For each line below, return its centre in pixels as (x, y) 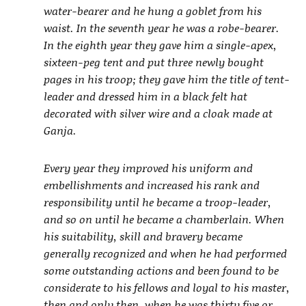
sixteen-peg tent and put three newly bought (153, 61)
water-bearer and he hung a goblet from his (152, 10)
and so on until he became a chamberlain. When (164, 219)
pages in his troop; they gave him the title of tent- (166, 79)
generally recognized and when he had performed (165, 253)
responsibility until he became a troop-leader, (157, 201)
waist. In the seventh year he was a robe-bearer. (161, 27)
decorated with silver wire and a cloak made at (158, 113)
